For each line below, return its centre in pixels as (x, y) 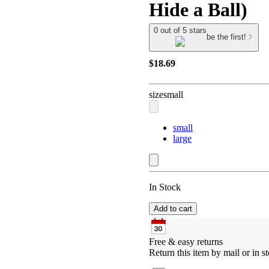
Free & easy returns (186, 241)
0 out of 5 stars (180, 30)
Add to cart (173, 208)
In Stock (165, 187)
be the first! (226, 37)
